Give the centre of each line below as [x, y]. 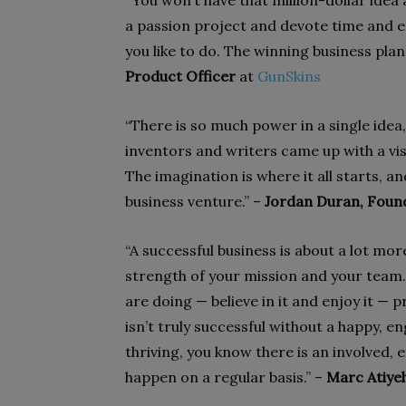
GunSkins [289, 76]
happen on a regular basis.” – [226, 377]
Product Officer [180, 76]
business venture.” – [195, 201]
